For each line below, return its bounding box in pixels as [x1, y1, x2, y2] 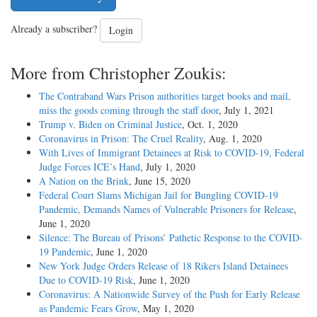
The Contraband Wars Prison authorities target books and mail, [39, 89, 291, 103]
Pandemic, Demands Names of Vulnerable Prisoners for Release [39, 202, 294, 217]
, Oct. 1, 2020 [182, 117, 238, 132]
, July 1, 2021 [219, 103, 274, 117]
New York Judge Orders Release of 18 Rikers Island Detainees [39, 259, 288, 273]
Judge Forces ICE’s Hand [39, 160, 140, 174]
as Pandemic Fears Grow [39, 301, 137, 316]
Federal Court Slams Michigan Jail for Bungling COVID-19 [39, 188, 278, 202]
